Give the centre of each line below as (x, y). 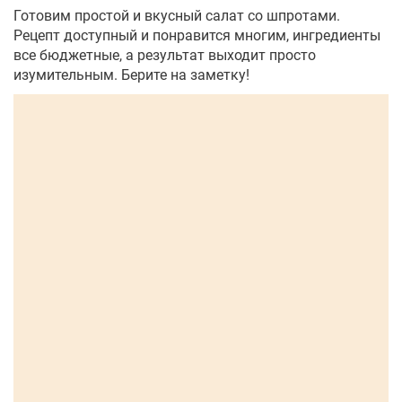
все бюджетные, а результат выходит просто (165, 56)
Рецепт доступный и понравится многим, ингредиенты (197, 36)
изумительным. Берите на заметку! (131, 75)
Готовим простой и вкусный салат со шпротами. (177, 16)
